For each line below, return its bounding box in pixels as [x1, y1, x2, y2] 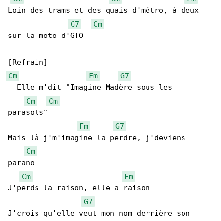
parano [8, 158, 35, 168]
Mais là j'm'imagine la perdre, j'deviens [8, 133, 190, 143]
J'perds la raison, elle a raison [8, 184, 150, 193]
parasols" [8, 108, 48, 117]
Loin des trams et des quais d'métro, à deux [8, 6, 203, 15]
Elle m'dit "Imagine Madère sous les [8, 83, 177, 92]
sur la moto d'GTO [8, 31, 83, 40]
